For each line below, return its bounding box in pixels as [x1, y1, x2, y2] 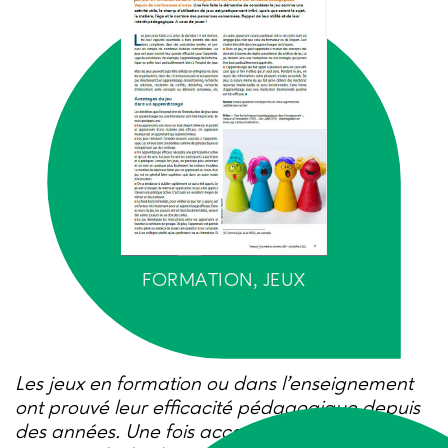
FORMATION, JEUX [142, 272, 306, 292]
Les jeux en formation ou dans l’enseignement [15, 375, 413, 396]
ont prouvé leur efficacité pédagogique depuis [15, 399, 420, 420]
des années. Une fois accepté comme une [15, 423, 380, 444]
